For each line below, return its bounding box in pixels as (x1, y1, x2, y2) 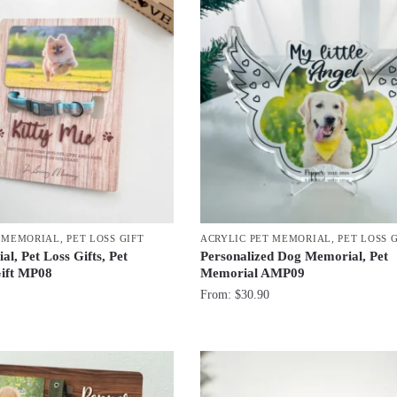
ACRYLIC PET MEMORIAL (199, 233, 331, 245)
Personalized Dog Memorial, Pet (199, 249, 388, 264)
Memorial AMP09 (199, 266, 305, 281)
